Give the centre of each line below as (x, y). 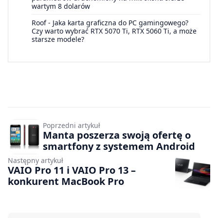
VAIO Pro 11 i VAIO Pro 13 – (72, 170)
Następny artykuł (36, 160)
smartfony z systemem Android (119, 146)
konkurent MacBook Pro (66, 181)
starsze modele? (58, 39)
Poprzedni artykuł (72, 125)
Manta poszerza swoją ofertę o (117, 135)
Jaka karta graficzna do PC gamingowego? (120, 22)
